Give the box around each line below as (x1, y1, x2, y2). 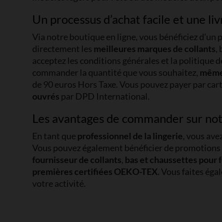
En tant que (32, 130, 77, 141)
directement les (32, 43, 94, 54)
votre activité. (32, 178, 86, 189)
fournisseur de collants (32, 154, 121, 165)
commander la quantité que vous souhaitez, (32, 67, 200, 78)
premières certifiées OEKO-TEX (32, 166, 158, 177)
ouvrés (32, 91, 59, 102)
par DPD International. (59, 91, 150, 102)
